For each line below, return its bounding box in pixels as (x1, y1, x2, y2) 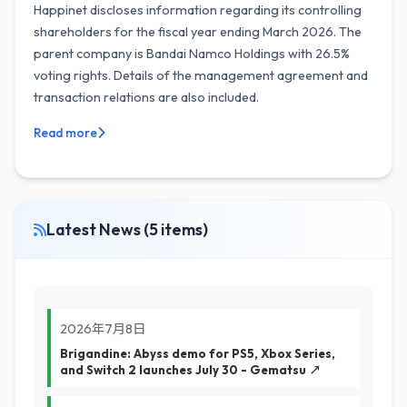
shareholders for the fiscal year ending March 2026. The (34, 24, 362, 40)
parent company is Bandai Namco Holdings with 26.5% (34, 45, 350, 62)
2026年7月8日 (60, 321, 145, 337)
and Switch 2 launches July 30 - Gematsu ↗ (60, 362, 321, 377)
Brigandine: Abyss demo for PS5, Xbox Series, (60, 346, 335, 361)
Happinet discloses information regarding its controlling (34, 2, 362, 18)
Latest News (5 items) (46, 219, 208, 240)
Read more (34, 124, 97, 141)
